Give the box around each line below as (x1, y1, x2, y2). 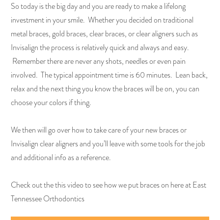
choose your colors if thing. (11, 97, 92, 108)
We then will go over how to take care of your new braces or (11, 124, 187, 136)
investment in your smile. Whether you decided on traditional (11, 14, 194, 26)
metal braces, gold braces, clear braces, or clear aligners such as (11, 28, 198, 39)
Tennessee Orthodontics (11, 193, 85, 204)
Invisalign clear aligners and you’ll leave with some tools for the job (11, 138, 206, 149)
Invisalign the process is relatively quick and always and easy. (11, 42, 190, 53)
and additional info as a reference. (11, 152, 111, 163)
